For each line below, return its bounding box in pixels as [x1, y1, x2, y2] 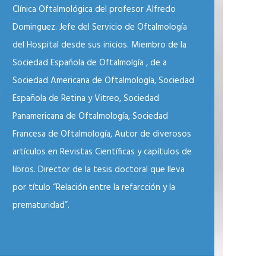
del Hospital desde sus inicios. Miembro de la [12, 38, 186, 52]
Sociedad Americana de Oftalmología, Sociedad [12, 74, 194, 88]
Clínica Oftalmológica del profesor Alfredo [12, 2, 176, 17]
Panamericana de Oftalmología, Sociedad [12, 109, 168, 123]
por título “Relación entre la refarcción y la [12, 180, 175, 195]
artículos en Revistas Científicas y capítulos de [12, 145, 192, 159]
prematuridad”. [12, 198, 69, 213]
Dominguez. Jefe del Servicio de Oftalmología [12, 20, 187, 34]
